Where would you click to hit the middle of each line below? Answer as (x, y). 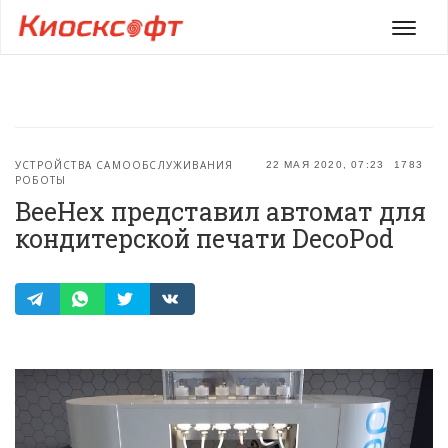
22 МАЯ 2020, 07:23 (325, 164)
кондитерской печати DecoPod (204, 238)
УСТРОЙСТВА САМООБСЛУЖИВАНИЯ (124, 165)
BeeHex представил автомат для (220, 211)
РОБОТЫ (41, 180)
